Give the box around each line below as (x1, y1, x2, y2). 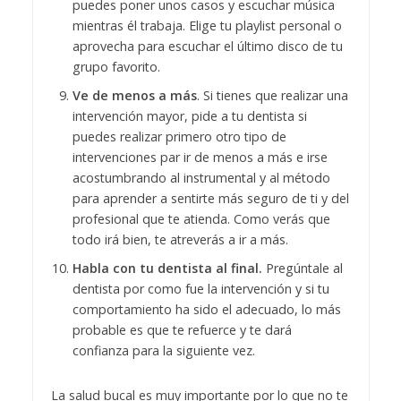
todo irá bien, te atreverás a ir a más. (72, 231, 288, 249)
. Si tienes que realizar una (196, 87, 348, 105)
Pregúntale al (261, 260, 343, 277)
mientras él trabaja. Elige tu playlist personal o (72, 17, 342, 35)
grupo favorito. (72, 58, 160, 76)
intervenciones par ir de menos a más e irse (72, 149, 328, 166)
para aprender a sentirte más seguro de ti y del (72, 190, 349, 208)
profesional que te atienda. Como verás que (72, 210, 330, 228)
